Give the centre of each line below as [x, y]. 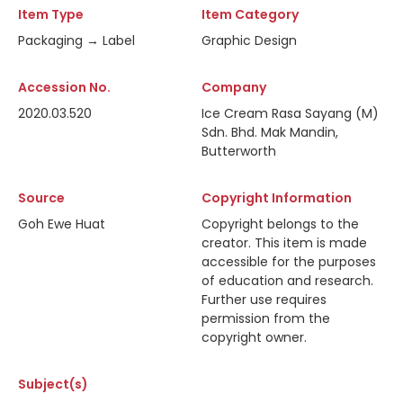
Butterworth [239, 151]
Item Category [250, 14]
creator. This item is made [284, 243]
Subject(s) [53, 384]
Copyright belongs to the [280, 224]
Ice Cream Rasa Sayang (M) [290, 113]
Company [234, 87]
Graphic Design [249, 40]
